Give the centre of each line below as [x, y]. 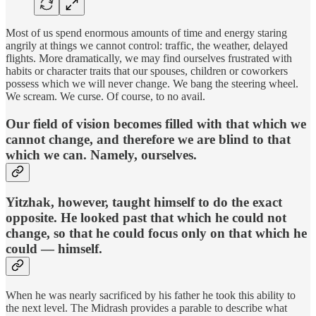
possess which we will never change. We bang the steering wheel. [152, 83]
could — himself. [54, 249]
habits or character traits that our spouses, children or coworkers [147, 71]
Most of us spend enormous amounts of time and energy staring [146, 32]
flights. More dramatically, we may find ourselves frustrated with [149, 58]
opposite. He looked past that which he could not [146, 218]
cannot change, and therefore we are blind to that [148, 139]
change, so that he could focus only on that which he [156, 233]
